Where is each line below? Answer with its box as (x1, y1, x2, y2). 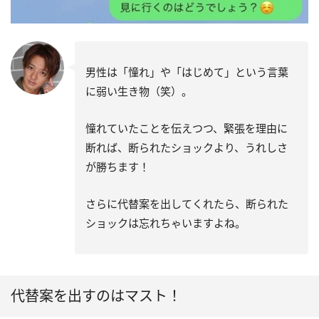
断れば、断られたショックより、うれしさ (85, 140, 288, 155)
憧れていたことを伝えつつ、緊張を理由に (85, 121, 288, 136)
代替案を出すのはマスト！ (11, 286, 182, 306)
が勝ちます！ (85, 159, 150, 174)
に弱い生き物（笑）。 (85, 84, 192, 99)
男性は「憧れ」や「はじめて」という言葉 (85, 65, 288, 80)
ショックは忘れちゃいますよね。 (85, 216, 246, 231)
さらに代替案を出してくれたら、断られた (85, 197, 288, 211)
